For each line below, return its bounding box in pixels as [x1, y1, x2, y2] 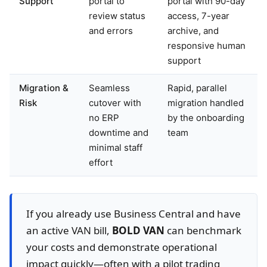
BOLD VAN [112, 223, 164, 237]
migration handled [167, 97, 244, 108]
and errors [89, 24, 133, 36]
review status [89, 10, 145, 21]
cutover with [89, 97, 141, 108]
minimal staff [89, 141, 142, 153]
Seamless [89, 82, 130, 94]
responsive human [167, 39, 246, 51]
